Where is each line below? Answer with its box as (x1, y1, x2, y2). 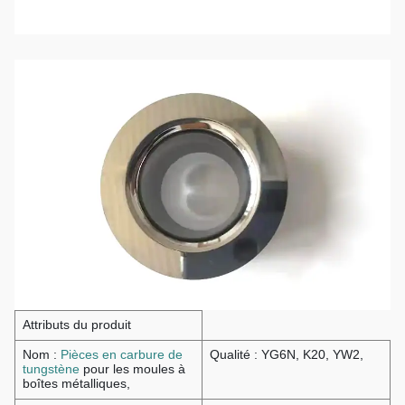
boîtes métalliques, (23, 377, 130, 391)
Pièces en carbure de (61, 348, 183, 363)
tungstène (23, 363, 80, 377)
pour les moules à (80, 363, 185, 377)
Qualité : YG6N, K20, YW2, (210, 348, 363, 363)
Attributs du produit (23, 318, 131, 333)
